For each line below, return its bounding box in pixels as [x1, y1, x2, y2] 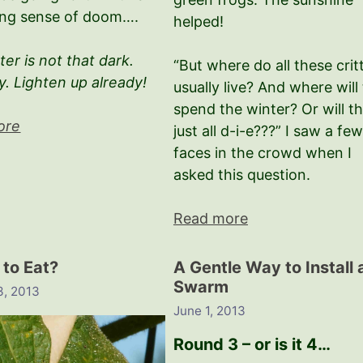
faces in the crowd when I [173, 143, 352, 161]
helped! [173, 12, 224, 30]
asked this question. [173, 165, 310, 183]
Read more [173, 209, 248, 227]
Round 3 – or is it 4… [173, 335, 331, 355]
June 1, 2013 [173, 303, 246, 319]
